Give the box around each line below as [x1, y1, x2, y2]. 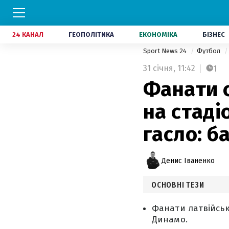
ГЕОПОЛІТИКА [68, 31, 114, 38]
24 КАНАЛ [12, 31, 43, 38]
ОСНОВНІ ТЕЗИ [151, 180, 204, 190]
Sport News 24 [143, 47, 188, 55]
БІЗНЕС [202, 31, 225, 38]
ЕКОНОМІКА [139, 31, 177, 38]
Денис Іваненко [162, 156, 215, 165]
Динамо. [152, 214, 188, 225]
